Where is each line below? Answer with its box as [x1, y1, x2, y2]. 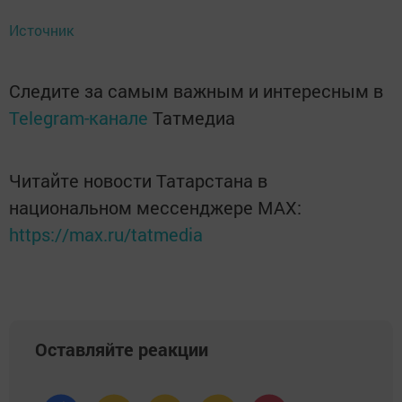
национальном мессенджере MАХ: [9, 196, 301, 220]
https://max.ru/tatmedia [9, 223, 203, 247]
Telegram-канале [9, 106, 148, 130]
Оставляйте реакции [35, 337, 208, 362]
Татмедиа [153, 106, 235, 130]
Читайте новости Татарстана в [9, 169, 267, 193]
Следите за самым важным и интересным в [9, 79, 383, 103]
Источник [9, 21, 74, 40]
